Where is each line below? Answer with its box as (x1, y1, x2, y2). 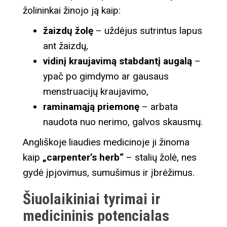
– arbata (139, 100, 178, 112)
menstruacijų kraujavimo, (43, 85, 148, 97)
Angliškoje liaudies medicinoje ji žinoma (23, 136, 190, 148)
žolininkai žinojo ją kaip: (23, 4, 121, 16)
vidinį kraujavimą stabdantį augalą (43, 55, 192, 67)
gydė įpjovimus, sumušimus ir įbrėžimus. (23, 166, 195, 178)
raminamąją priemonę (43, 100, 139, 112)
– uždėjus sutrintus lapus (93, 24, 202, 36)
